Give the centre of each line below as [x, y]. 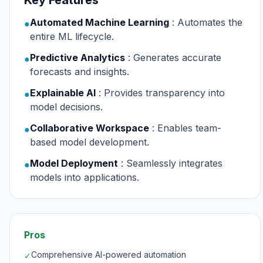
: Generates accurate [175, 58]
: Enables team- [187, 128]
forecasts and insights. [80, 72]
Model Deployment [74, 163]
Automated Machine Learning [100, 22]
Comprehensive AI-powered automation [109, 254]
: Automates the [207, 22]
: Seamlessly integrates [172, 163]
